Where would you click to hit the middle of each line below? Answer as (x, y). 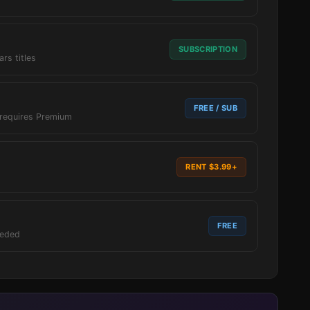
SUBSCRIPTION (208, 49)
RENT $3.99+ (211, 166)
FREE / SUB (215, 108)
